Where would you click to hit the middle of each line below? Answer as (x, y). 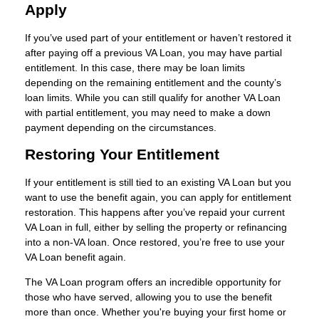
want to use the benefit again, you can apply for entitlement (158, 197)
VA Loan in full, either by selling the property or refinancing (156, 227)
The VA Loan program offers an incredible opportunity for (153, 282)
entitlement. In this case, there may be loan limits (135, 67)
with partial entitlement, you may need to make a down (148, 112)
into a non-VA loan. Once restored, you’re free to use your (155, 242)
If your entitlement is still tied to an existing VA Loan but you (158, 182)
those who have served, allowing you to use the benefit (148, 297)
